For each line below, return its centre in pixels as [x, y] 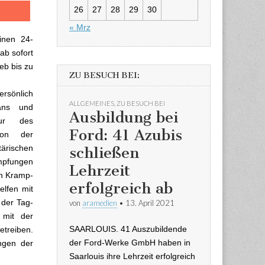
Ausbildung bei [124, 117]
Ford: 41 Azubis [126, 135]
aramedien [100, 203]
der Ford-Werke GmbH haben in [130, 242]
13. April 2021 [150, 203]
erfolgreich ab [121, 188]
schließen [104, 153]
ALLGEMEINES [92, 103]
